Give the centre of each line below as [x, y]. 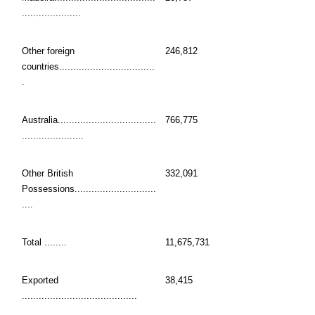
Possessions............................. [89, 189]
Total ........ [44, 243]
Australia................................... [89, 120]
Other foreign [48, 51]
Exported [40, 281]
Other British [47, 174]
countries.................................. [88, 67]
